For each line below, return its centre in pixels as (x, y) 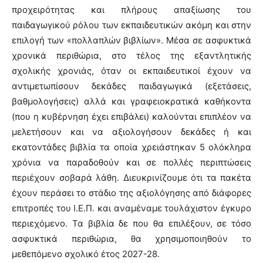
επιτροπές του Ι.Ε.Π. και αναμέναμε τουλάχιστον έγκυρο (131, 208)
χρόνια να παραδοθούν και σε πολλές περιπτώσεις (131, 162)
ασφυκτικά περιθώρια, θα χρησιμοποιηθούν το (131, 239)
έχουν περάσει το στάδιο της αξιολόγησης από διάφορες (131, 193)
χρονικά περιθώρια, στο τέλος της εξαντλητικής (131, 55)
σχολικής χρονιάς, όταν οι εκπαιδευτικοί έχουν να (131, 71)
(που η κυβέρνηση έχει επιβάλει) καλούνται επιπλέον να (131, 117)
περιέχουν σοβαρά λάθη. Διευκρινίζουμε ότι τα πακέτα (131, 178)
